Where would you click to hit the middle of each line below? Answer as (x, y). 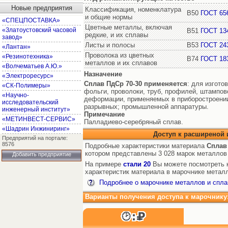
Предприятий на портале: (35, 138)
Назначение (103, 74)
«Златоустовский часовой (39, 30)
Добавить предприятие (41, 154)
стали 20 (137, 164)
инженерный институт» (36, 109)
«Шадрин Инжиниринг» (36, 129)
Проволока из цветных (120, 55)
